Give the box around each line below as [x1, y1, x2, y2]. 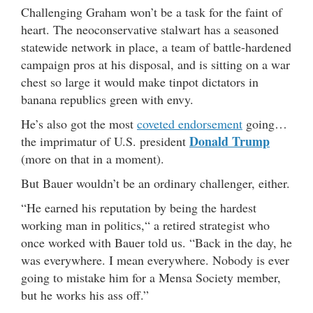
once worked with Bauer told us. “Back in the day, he [21, 234, 292, 252]
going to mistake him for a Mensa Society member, [21, 269, 281, 286]
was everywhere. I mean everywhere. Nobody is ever [21, 252, 289, 269]
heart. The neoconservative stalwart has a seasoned [21, 21, 279, 38]
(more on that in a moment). [21, 150, 164, 168]
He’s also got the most [21, 115, 137, 133]
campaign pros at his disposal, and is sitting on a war [21, 56, 290, 73]
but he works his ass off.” [21, 286, 149, 304]
